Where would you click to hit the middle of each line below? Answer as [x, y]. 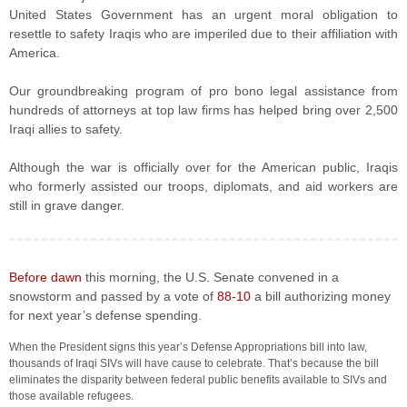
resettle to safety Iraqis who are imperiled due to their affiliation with [203, 34]
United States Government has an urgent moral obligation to [203, 15]
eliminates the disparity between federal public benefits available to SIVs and [198, 380]
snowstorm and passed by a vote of [113, 296]
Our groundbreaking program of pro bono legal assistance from [203, 91]
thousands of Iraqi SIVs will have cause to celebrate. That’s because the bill [194, 363]
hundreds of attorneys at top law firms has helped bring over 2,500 [203, 110]
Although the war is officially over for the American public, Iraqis [203, 167]
